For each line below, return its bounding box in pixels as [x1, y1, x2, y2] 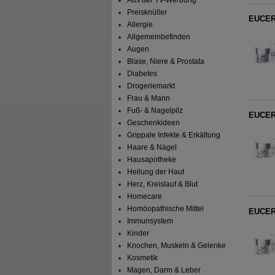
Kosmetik [127, 253, 158, 262]
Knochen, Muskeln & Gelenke [127, 241, 227, 250]
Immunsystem [127, 216, 174, 225]
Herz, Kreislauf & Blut [127, 179, 198, 188]
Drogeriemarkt [127, 81, 176, 90]
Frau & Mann [127, 93, 171, 103]
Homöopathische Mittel [127, 204, 204, 213]
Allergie [127, 20, 153, 29]
